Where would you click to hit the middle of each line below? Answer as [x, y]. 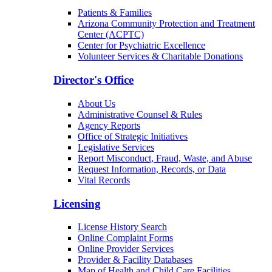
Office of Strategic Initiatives [133, 136]
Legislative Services [116, 147]
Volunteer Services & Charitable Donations [160, 56]
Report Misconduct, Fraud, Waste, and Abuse [165, 158]
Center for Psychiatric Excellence [141, 46]
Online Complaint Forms [125, 238]
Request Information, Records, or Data [152, 169]
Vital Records [104, 180]
